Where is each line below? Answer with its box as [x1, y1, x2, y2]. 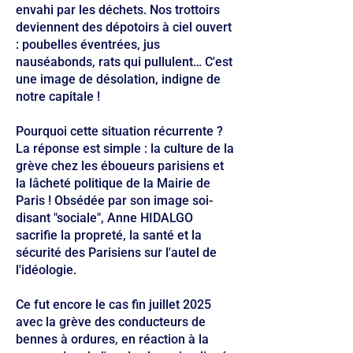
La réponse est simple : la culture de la [16, 141, 234, 156]
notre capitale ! [16, 89, 100, 104]
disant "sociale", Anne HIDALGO [16, 210, 193, 225]
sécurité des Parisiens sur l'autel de [16, 245, 217, 260]
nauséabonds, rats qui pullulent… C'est [16, 54, 232, 69]
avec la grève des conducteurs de [16, 314, 206, 329]
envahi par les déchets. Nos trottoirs [16, 2, 220, 17]
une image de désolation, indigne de [16, 72, 221, 87]
